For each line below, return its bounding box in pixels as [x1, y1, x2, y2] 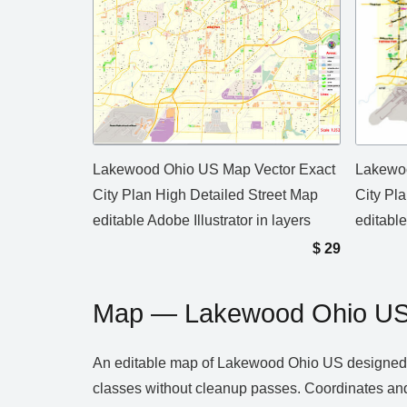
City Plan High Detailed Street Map [93, 186, 318, 203]
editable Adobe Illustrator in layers [93, 212, 311, 228]
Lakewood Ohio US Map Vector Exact [93, 161, 335, 177]
